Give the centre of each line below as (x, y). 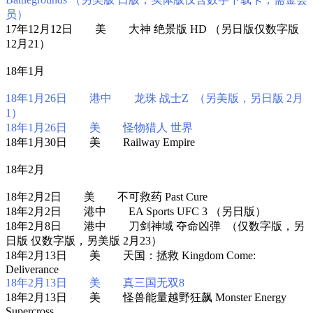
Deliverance (32, 269)
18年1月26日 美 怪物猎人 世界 (99, 127)
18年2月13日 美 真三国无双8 (95, 282)
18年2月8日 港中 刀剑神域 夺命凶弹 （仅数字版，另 (155, 226)
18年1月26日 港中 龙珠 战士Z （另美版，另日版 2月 (154, 98)
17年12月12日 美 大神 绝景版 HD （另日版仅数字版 (152, 29)
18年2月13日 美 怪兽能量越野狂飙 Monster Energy (146, 297)
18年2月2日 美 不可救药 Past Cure (107, 196)
